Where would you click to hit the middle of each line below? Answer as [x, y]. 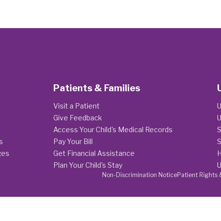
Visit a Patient [76, 106]
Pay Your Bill [73, 141]
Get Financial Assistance [94, 153]
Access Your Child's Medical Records [113, 129]
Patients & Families [97, 88]
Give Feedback [78, 118]
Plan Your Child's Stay [88, 165]
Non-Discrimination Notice [140, 175]
